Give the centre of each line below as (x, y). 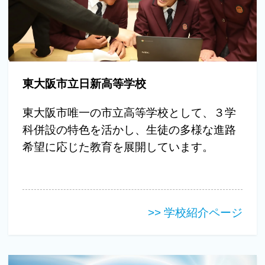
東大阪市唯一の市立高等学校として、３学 (130, 113)
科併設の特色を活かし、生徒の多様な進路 (130, 130)
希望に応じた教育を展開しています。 (118, 147)
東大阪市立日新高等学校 (85, 84)
